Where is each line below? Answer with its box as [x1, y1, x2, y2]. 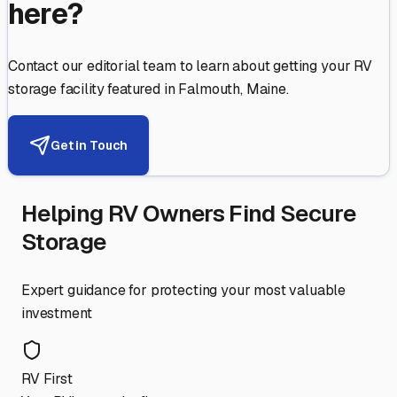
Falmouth [178, 80, 241, 99]
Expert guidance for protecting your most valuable [21, 281, 346, 300]
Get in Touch [51, 136, 128, 153]
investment [21, 304, 92, 323]
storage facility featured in [8, 80, 179, 99]
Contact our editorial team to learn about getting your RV [8, 57, 372, 76]
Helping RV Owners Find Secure [21, 198, 356, 230]
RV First [21, 370, 73, 389]
